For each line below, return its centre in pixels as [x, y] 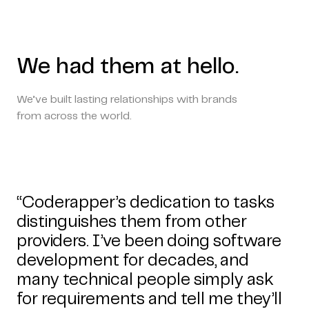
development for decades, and [133, 261]
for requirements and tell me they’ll [149, 299]
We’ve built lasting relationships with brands [127, 99]
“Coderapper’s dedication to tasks [146, 203]
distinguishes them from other [132, 222]
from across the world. [74, 116]
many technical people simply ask [145, 280]
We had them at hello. [128, 67]
